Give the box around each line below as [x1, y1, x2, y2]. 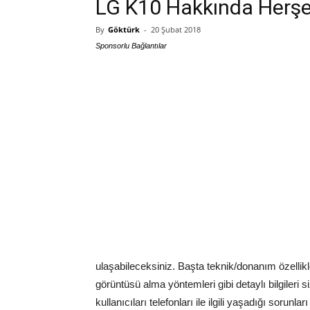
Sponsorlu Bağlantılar [95, 42, 167, 50]
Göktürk [108, 24, 140, 35]
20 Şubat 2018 [151, 24, 201, 35]
